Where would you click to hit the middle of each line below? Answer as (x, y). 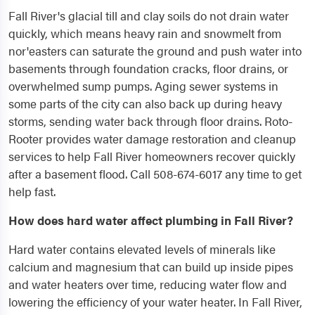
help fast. (32, 192)
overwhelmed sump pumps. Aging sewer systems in (143, 86)
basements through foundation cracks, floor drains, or (148, 69)
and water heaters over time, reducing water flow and (148, 284)
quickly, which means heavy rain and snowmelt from (145, 33)
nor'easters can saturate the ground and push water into (155, 51)
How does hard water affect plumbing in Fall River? (151, 220)
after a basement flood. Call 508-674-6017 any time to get (155, 174)
